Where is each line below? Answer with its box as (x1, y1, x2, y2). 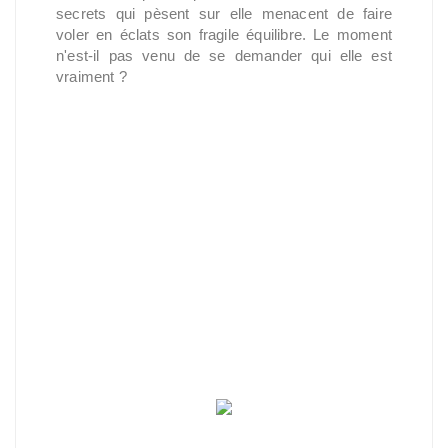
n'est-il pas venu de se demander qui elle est (56, 47, 392, 64)
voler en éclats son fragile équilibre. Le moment (56, 26, 392, 43)
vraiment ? (56, 68, 128, 85)
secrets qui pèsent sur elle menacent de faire (56, 5, 392, 22)
